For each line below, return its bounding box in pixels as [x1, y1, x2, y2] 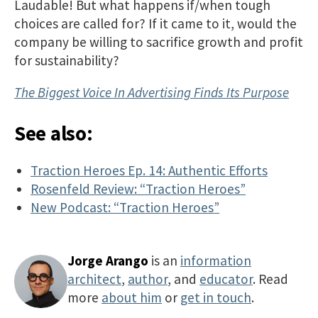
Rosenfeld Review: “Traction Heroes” [31, 180, 246, 198]
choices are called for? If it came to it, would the [14, 14, 297, 32]
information [180, 252, 251, 270]
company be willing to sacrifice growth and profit [14, 33, 303, 50]
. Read [253, 270, 288, 288]
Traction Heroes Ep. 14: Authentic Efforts [31, 162, 268, 180]
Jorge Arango [67, 252, 148, 270]
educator [199, 270, 253, 288]
